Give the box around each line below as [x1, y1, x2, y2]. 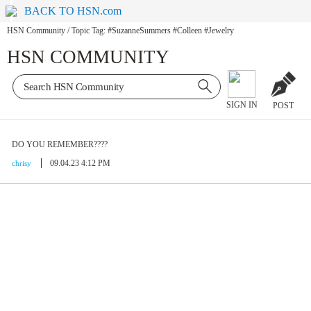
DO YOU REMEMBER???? [12, 140, 108, 149]
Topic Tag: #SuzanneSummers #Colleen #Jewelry [72, 26, 234, 36]
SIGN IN [226, 100, 258, 110]
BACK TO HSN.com [24, 5, 122, 17]
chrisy [12, 159, 31, 167]
